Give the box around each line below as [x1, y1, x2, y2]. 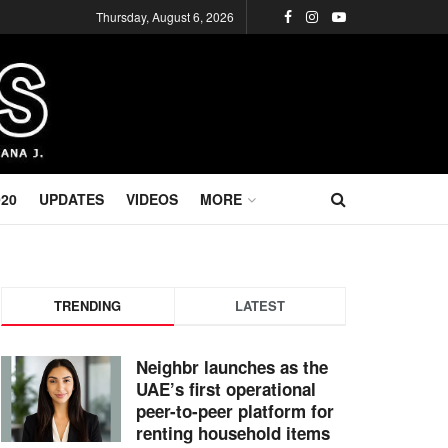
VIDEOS [125, 189, 178, 209]
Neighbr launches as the [136, 355, 328, 379]
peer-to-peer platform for [136, 399, 334, 423]
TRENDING [54, 296, 122, 315]
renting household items [136, 421, 330, 445]
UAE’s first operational [136, 377, 316, 401]
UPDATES [38, 189, 104, 209]
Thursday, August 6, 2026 [96, 8, 234, 25]
